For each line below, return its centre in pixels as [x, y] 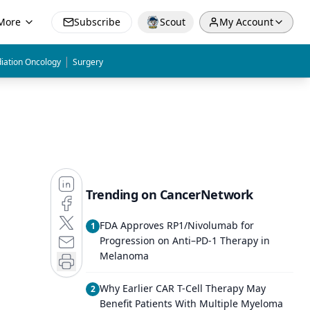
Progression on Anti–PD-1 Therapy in [185, 240]
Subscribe [97, 22]
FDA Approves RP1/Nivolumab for [177, 225]
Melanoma [124, 256]
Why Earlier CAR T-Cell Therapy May [183, 288]
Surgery [88, 62]
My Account [246, 22]
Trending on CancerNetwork [170, 194]
